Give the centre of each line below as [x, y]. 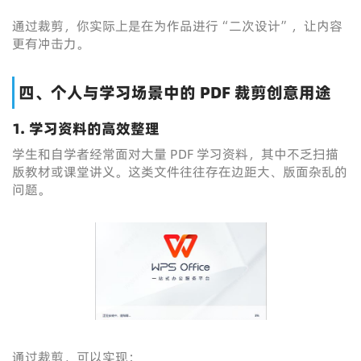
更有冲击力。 [51, 44]
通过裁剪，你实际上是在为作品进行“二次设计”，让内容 [177, 26]
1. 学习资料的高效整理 [86, 129]
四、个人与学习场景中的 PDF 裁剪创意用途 [175, 93]
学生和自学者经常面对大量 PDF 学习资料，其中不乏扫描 [175, 154]
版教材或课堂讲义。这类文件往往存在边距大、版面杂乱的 [180, 172]
